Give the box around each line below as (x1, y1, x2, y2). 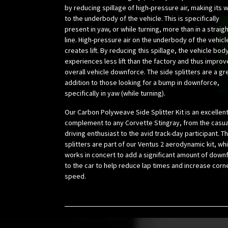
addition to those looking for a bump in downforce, (65, 78, 219, 88)
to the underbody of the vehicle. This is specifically (65, 14, 219, 23)
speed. (65, 172, 86, 181)
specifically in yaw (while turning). (65, 89, 167, 98)
